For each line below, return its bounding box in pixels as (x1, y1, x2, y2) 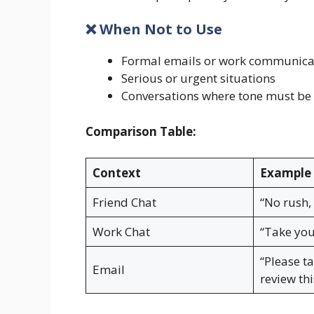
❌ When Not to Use (86, 20, 222, 39)
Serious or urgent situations (121, 70, 275, 87)
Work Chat (92, 224, 150, 240)
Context (92, 165, 141, 182)
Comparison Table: (86, 123, 196, 139)
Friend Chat (92, 194, 156, 211)
